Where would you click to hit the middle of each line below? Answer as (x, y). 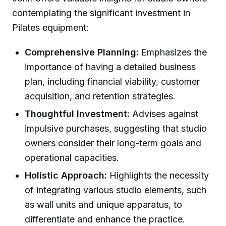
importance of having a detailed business (110, 67)
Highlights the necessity (158, 176)
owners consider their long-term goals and (113, 143)
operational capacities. (72, 157)
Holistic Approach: (66, 176)
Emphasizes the (173, 52)
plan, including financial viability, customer (112, 81)
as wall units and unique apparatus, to (104, 205)
